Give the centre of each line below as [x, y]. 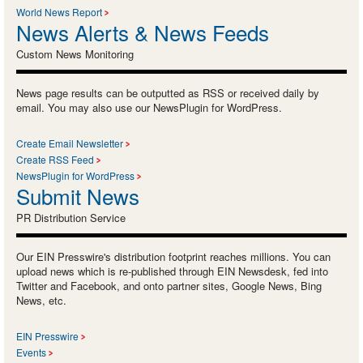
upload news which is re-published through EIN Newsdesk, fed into [172, 271]
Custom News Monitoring [75, 53]
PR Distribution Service [71, 217]
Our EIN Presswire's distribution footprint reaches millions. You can [173, 256]
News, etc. [41, 300]
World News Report [59, 11]
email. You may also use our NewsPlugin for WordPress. [149, 107]
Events [31, 352]
